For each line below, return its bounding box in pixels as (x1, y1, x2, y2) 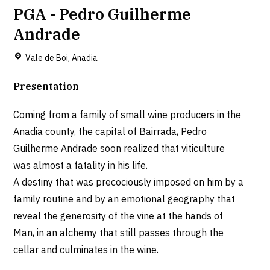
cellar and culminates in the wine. (13, 243, 159, 256)
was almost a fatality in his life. (13, 159, 148, 172)
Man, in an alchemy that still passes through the (13, 227, 224, 239)
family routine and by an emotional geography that (13, 193, 236, 206)
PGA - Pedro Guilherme (13, 4, 192, 25)
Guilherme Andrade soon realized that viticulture (13, 142, 225, 155)
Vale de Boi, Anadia (25, 52, 98, 64)
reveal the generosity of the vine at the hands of (13, 210, 224, 222)
